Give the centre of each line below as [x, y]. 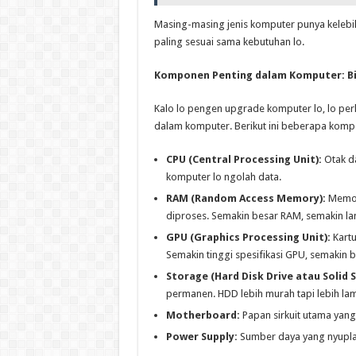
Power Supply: [201, 337]
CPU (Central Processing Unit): [244, 160]
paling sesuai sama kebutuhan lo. [229, 42]
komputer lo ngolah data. [223, 177]
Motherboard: [203, 315]
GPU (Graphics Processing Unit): [248, 238]
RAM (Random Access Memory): [246, 199]
